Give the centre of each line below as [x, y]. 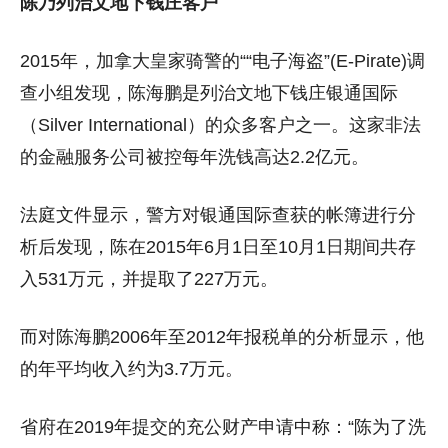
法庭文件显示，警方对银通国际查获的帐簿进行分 [218, 214]
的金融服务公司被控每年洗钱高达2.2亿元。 [194, 156]
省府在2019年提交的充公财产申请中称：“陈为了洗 [223, 426]
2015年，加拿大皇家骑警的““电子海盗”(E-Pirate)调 [222, 60]
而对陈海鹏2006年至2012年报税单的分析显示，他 [222, 336]
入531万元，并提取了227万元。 [149, 278]
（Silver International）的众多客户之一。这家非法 [220, 124]
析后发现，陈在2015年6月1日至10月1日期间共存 [218, 246]
